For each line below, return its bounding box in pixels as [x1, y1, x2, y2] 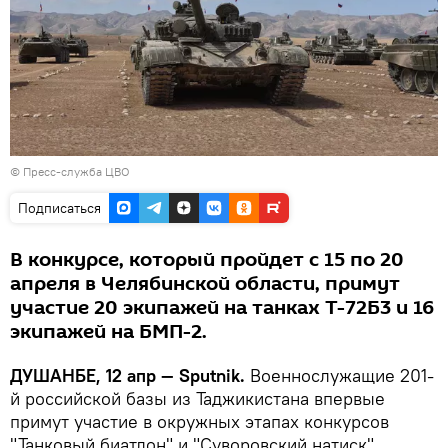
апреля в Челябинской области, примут [10, 270, 400, 299]
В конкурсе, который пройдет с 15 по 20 [10, 246, 404, 275]
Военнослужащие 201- [245, 364, 434, 388]
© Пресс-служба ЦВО [10, 164, 130, 180]
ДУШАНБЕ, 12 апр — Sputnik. [10, 364, 245, 388]
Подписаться [18, 199, 101, 218]
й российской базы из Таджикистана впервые [10, 387, 385, 411]
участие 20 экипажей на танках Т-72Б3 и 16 [10, 294, 434, 323]
